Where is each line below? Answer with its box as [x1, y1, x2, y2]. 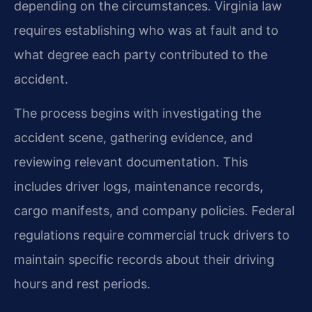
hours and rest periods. [14, 276, 150, 292]
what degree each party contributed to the [14, 47, 267, 62]
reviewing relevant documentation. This [14, 155, 248, 170]
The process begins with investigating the [14, 106, 261, 121]
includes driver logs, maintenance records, [14, 179, 263, 194]
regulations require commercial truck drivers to [14, 228, 290, 243]
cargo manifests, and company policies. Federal [14, 203, 295, 219]
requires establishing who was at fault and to [14, 22, 279, 38]
